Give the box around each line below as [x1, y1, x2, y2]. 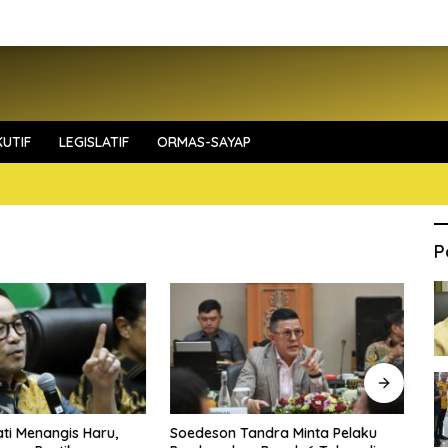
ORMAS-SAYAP [157, 133, 251, 151]
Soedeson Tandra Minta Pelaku [169, 424, 377, 443]
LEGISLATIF [59, 133, 129, 151]
